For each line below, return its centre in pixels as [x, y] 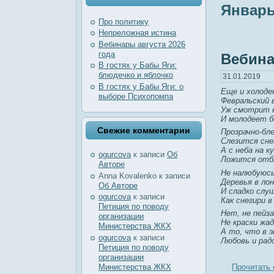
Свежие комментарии [144, 130]
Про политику [124, 21]
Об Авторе [118, 185]
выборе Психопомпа [136, 96]
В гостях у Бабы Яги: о [141, 86]
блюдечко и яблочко [136, 75]
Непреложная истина [137, 33]
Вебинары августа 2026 [142, 44]
